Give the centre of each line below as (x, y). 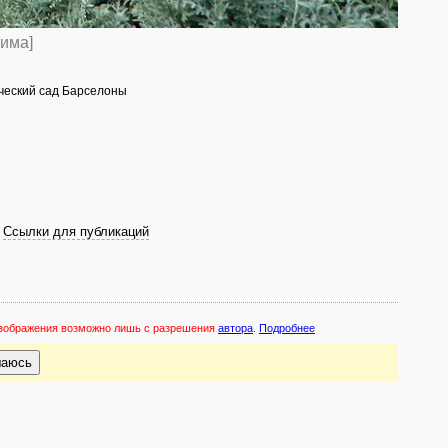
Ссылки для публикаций (76, 232)
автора (235, 328)
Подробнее (287, 328)
